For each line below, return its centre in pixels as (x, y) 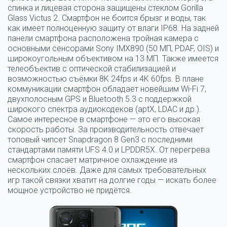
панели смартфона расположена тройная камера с (103, 38)
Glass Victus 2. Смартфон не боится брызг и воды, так (107, 18)
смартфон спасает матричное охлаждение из (92, 160)
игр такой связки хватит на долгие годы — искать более (112, 180)
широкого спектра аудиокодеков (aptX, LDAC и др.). (104, 109)
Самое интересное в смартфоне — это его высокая (104, 119)
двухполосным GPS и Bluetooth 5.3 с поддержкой (100, 99)
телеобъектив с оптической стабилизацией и (92, 69)
